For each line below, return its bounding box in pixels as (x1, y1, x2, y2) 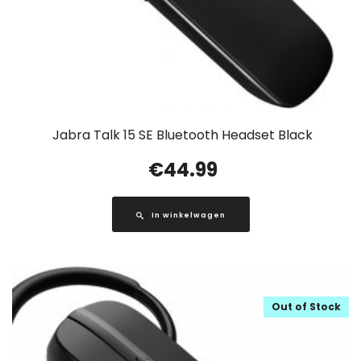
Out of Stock (272, 299, 341, 313)
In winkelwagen (151, 210, 226, 220)
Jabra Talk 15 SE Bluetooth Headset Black (52, 125, 313, 144)
